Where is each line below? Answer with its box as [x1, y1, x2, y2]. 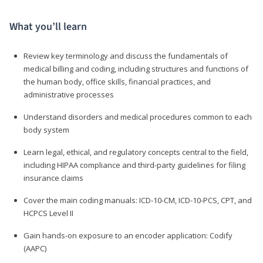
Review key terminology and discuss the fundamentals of [23, 50, 228, 61]
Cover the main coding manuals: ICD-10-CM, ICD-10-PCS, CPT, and [23, 194, 252, 205]
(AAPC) [23, 242, 46, 254]
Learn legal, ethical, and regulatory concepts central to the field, [23, 146, 248, 157]
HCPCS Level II [23, 207, 73, 218]
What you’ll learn [9, 19, 87, 34]
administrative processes [23, 89, 114, 100]
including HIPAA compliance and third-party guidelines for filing [23, 159, 245, 170]
